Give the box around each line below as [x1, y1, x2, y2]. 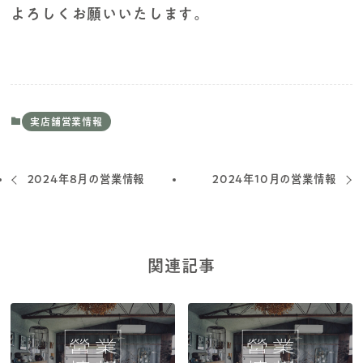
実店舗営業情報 [30, 116, 103, 126]
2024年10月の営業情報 [211, 173, 336, 186]
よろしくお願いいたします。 [11, 6, 209, 21]
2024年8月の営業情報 [27, 173, 145, 186]
